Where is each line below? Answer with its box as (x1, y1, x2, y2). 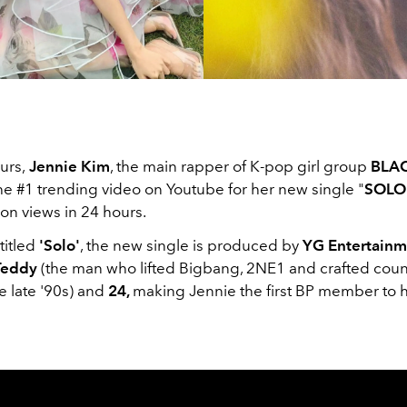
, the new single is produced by (80, 235, 303, 254)
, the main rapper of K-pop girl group (110, 156, 371, 175)
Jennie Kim (25, 156, 110, 175)
